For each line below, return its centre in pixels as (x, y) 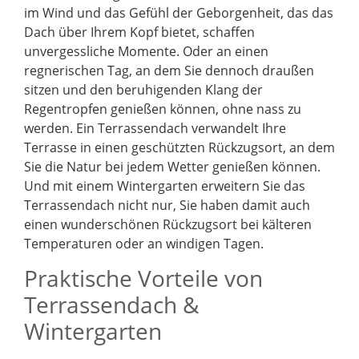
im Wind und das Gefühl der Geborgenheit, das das (179, 13)
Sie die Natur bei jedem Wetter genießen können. (172, 167)
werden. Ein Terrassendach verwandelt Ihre (155, 129)
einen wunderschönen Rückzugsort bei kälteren (168, 225)
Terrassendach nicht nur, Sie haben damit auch (167, 206)
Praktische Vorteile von (143, 278)
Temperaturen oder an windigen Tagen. (144, 244)
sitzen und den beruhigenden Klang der (143, 90)
